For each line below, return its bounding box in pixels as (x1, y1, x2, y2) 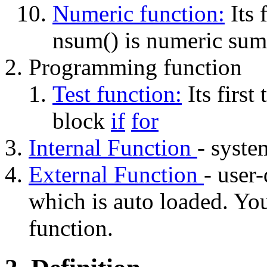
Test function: (52, 81, 182, 107)
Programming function (29, 54, 242, 80)
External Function (29, 162, 204, 188)
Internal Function (29, 135, 197, 161)
